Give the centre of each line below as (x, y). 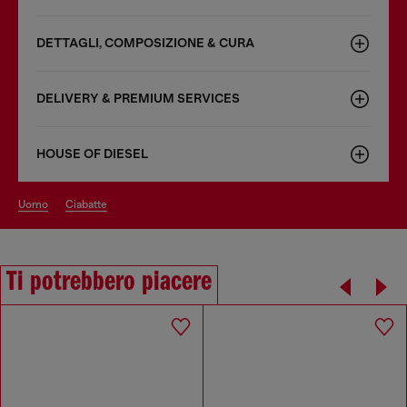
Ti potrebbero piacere (109, 282)
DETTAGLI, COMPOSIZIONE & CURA (145, 43)
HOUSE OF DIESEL (92, 154)
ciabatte (90, 204)
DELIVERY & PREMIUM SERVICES (138, 98)
